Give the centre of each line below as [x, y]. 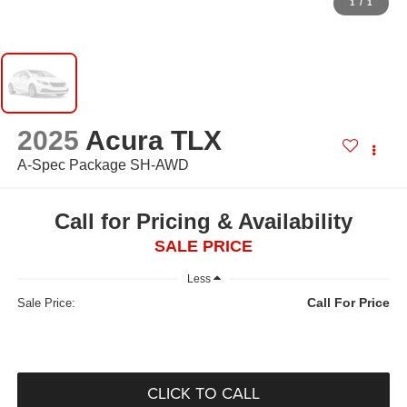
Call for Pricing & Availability [203, 221]
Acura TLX [153, 141]
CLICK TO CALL [203, 393]
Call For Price [349, 303]
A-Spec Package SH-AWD [103, 165]
